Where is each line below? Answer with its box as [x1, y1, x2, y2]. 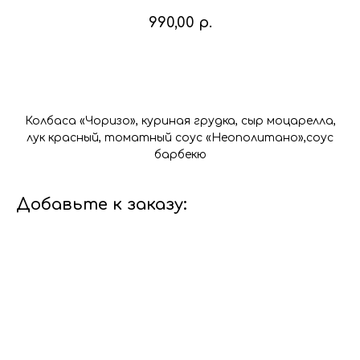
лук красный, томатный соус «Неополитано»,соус [27, 132, 333, 145]
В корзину [127, 62, 189, 75]
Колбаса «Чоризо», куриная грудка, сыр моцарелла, [24, 115, 336, 128]
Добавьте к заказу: [16, 195, 187, 215]
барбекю [153, 149, 207, 162]
